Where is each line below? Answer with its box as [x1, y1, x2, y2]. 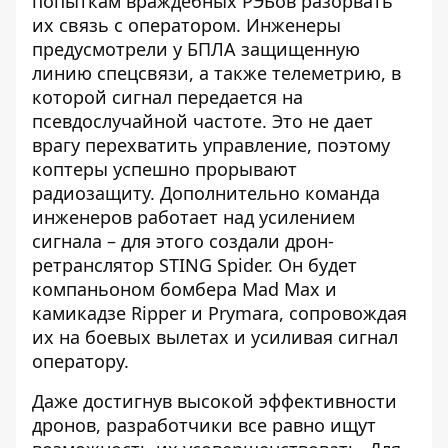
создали [209, 229, 285, 253]
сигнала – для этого [32, 229, 209, 253]
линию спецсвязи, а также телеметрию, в [32, 61, 401, 85]
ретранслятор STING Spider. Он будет [32, 253, 357, 277]
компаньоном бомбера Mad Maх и [32, 277, 337, 301]
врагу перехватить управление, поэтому [32, 133, 390, 157]
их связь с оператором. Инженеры [32, 13, 341, 37]
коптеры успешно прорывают [32, 157, 297, 181]
